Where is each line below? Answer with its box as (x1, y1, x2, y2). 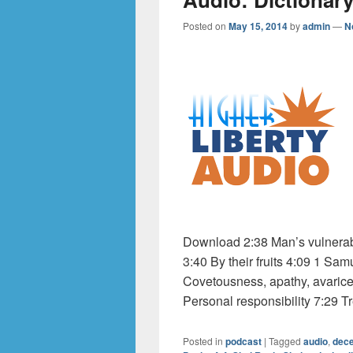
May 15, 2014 (229, 19, 288, 33)
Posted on (183, 19, 229, 32)
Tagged (269, 334, 301, 347)
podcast (225, 334, 262, 348)
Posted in (183, 334, 223, 347)
